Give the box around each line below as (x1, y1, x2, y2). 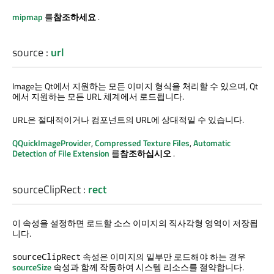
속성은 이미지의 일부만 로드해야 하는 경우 (81, 250, 246, 263)
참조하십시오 (120, 147, 173, 160)
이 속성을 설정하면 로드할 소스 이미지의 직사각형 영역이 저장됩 (12, 216, 258, 229)
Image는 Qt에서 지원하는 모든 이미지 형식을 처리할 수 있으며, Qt (12, 80, 258, 93)
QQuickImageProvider (12, 136, 91, 150)
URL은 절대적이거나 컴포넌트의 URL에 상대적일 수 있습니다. (12, 113, 244, 127)
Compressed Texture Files (95, 136, 190, 150)
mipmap (12, 10, 43, 24)
